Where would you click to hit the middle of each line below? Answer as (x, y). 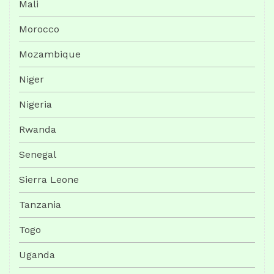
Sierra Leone (49, 180)
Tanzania (40, 205)
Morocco (39, 29)
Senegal (38, 154)
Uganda (37, 255)
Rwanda (38, 129)
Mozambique (50, 54)
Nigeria (35, 104)
